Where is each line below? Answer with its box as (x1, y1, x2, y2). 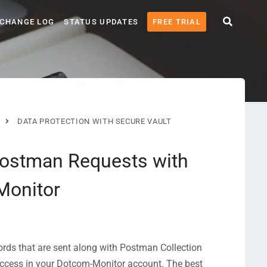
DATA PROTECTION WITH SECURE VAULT (17, 117, 172, 126)
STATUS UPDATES (64, 17, 139, 26)
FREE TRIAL (153, 17, 201, 26)
